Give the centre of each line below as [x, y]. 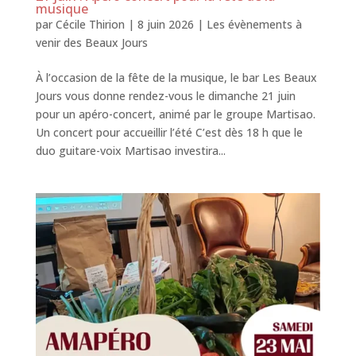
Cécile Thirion [90, 24]
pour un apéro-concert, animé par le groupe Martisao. [175, 114]
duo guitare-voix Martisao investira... [130, 150]
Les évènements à [254, 24]
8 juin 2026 [165, 24]
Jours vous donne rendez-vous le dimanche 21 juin [165, 95]
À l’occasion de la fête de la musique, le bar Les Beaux [176, 77]
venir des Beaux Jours [91, 42]
